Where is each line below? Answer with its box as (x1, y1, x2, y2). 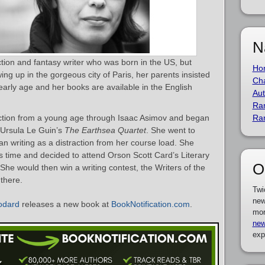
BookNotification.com (111, 199, 190, 209)
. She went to (146, 125, 195, 135)
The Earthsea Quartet (64, 125, 146, 135)
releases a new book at (20, 199, 111, 209)
